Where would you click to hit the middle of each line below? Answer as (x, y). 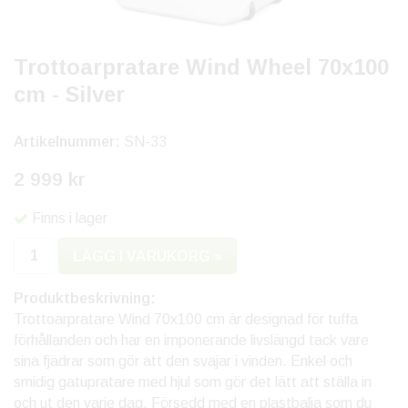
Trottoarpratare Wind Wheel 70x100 (201, 67)
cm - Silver (69, 94)
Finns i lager (70, 219)
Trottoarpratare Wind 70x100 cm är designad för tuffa (186, 320)
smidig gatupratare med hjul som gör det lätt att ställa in (193, 382)
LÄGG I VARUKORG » (148, 257)
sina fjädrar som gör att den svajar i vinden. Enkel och (183, 362)
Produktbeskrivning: (85, 299)
